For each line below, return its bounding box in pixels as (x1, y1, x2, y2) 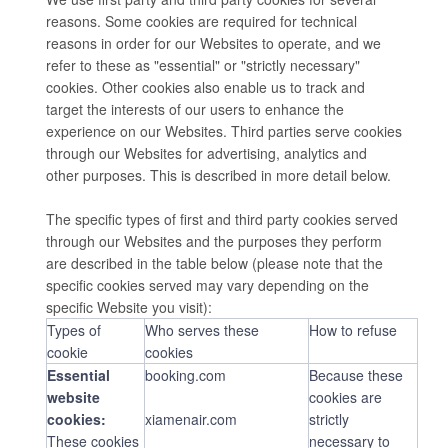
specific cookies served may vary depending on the (46, 275, 369, 296)
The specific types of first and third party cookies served (46, 209, 398, 230)
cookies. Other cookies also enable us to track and (46, 77, 365, 98)
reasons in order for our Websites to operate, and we (46, 33, 381, 54)
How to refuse (309, 320, 397, 341)
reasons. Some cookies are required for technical (46, 11, 357, 32)
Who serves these (145, 320, 259, 341)
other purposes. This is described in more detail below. (46, 165, 391, 186)
